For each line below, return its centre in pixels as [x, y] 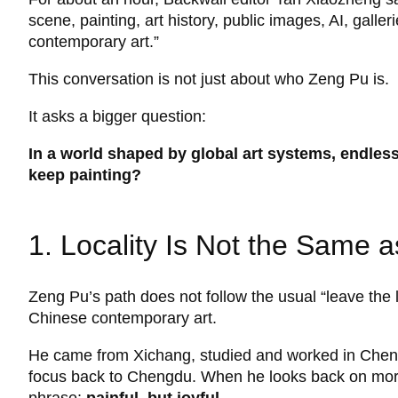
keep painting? [85, 175]
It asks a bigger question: [117, 117]
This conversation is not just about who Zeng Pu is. [209, 80]
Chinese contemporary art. [123, 318]
